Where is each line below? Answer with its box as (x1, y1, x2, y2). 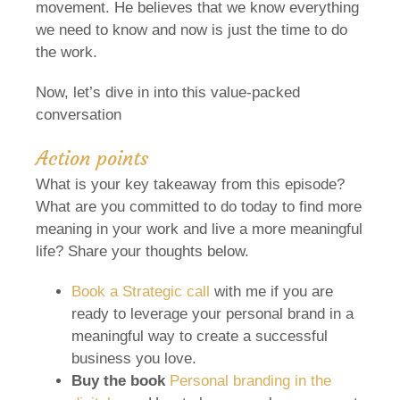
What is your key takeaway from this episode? (36, 175, 345, 193)
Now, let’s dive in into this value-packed (36, 83, 300, 101)
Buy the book (71, 371, 165, 389)
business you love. (71, 349, 196, 367)
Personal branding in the (170, 371, 331, 389)
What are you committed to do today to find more (36, 197, 362, 215)
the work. (36, 43, 97, 61)
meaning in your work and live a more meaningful (36, 220, 362, 237)
